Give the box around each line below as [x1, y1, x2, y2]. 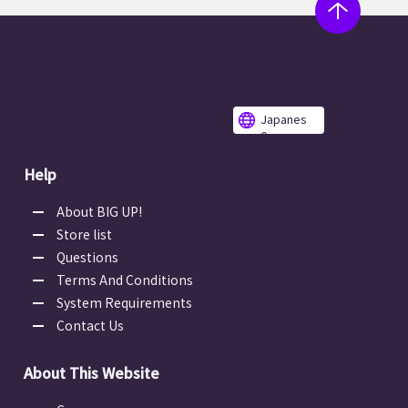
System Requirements [56, 293, 192, 312]
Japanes [260, 110, 307, 128]
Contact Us [56, 316, 124, 335]
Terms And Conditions [56, 270, 193, 290]
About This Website [24, 362, 159, 384]
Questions [56, 248, 118, 267]
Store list [56, 225, 112, 244]
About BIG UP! [56, 202, 142, 221]
